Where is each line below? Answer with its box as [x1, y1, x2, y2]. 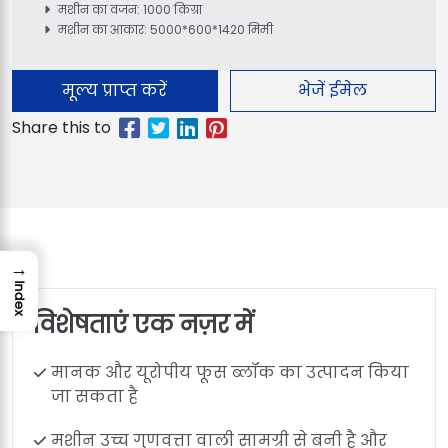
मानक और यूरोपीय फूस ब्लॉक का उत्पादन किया [51, 361, 409, 384]
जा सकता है [51, 385, 138, 408]
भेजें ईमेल [298, 79, 368, 102]
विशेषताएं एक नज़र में [33, 308, 254, 341]
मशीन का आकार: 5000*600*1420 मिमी [58, 21, 273, 38]
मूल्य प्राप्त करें [62, 79, 168, 102]
